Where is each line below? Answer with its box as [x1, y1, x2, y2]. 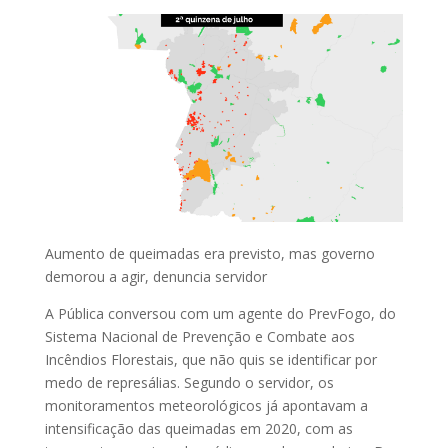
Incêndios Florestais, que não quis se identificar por [44, 350, 377, 370]
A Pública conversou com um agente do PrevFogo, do [44, 304, 396, 324]
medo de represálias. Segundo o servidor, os [44, 373, 334, 393]
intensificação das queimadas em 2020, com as [44, 419, 353, 439]
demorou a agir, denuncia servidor [44, 267, 267, 287]
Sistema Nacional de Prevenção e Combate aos [44, 327, 355, 347]
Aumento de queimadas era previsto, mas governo [44, 244, 375, 264]
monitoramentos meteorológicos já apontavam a [44, 396, 368, 416]
